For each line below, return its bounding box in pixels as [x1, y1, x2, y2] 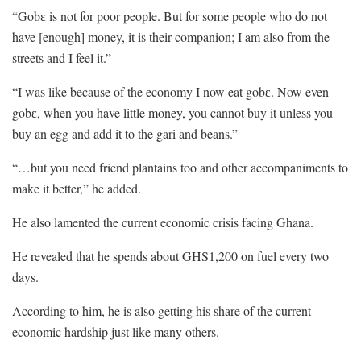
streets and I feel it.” [12, 48, 111, 66]
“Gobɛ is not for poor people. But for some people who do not [12, 6, 327, 24]
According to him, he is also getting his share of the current [12, 301, 311, 319]
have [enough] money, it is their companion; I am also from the [12, 27, 330, 45]
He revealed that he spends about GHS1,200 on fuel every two [12, 247, 329, 264]
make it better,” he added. [12, 179, 141, 197]
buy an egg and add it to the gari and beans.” [12, 124, 238, 142]
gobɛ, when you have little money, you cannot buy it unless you [12, 103, 333, 121]
